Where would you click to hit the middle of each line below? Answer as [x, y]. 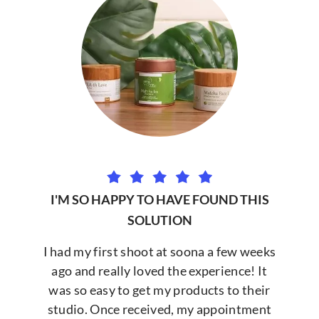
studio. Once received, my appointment [159, 309]
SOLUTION [159, 220]
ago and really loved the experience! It [159, 270]
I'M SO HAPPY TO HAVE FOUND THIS [159, 199]
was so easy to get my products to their [159, 289]
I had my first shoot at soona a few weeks [159, 251]
